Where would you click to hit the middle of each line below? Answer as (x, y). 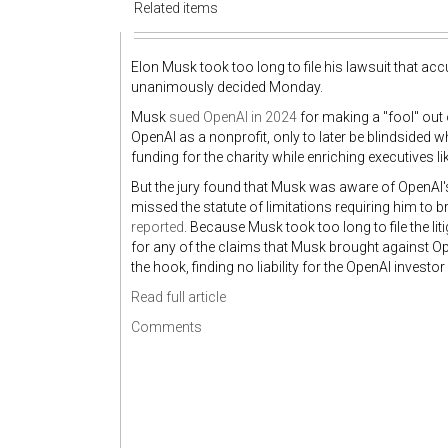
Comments (166, 327)
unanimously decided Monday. (227, 87)
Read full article (178, 297)
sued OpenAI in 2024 (233, 117)
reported (157, 227)
